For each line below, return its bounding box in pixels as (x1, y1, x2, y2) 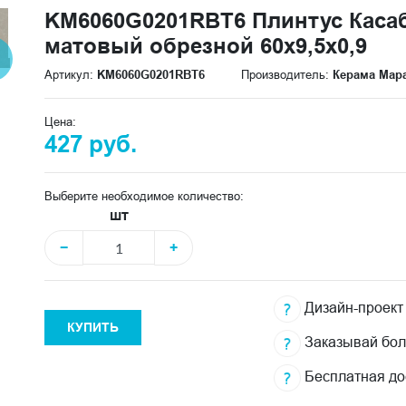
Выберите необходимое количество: (44, 188, 244, 203)
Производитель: (241, 67, 333, 82)
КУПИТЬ (67, 320, 119, 334)
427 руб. (44, 130, 137, 158)
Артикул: (44, 67, 97, 82)
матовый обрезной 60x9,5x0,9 (44, 33, 367, 59)
